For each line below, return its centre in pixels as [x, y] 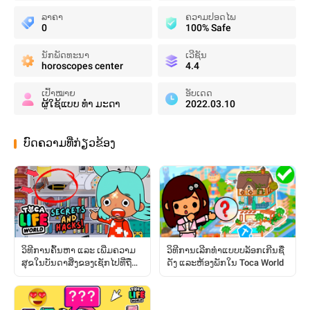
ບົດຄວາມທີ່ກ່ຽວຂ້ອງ [70, 143]
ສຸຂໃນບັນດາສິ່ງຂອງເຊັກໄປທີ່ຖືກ [80, 263]
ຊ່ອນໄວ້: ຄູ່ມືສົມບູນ [56, 275]
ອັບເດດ [199, 93]
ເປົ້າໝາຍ [58, 93]
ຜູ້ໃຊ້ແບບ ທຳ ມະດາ [81, 104]
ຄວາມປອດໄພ [211, 17]
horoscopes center [82, 66]
